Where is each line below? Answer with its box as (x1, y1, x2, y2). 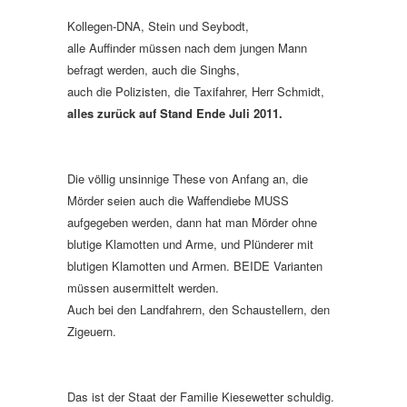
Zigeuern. (67, 322, 116, 340)
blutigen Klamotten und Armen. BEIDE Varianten (67, 256, 323, 274)
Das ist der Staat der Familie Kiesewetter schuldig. (67, 387, 338, 405)
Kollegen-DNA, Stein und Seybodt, (67, 16, 253, 35)
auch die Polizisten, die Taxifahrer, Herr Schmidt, (67, 82, 324, 100)
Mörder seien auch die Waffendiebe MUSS (67, 191, 289, 209)
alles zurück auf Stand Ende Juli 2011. (67, 104, 283, 122)
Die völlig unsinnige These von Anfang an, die (67, 169, 308, 187)
